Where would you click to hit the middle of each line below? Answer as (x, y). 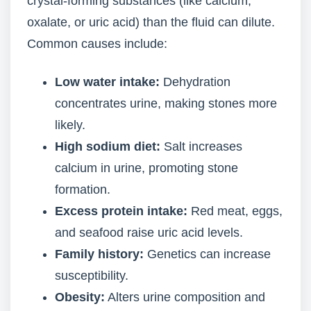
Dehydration (195, 82)
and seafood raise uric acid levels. (149, 233)
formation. (83, 190)
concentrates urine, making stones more (166, 103)
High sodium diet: (108, 146)
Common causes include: (97, 44)
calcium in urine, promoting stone (146, 168)
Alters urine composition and (185, 297)
